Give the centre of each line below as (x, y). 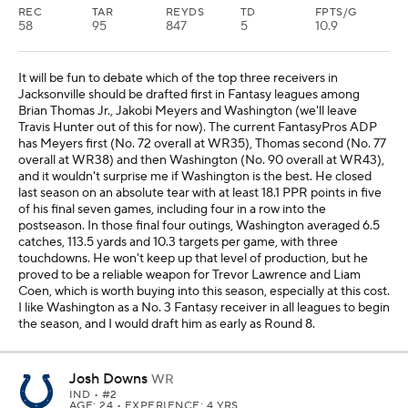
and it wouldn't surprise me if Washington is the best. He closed (195, 177)
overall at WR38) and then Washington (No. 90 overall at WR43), (201, 160)
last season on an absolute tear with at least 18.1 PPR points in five (200, 193)
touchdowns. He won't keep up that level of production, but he (193, 259)
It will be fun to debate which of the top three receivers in (178, 78)
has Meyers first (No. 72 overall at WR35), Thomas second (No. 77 (202, 144)
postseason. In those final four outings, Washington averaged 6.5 (199, 226)
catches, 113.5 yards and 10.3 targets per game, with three (178, 242)
